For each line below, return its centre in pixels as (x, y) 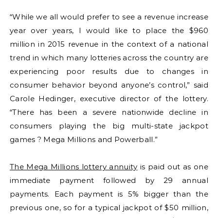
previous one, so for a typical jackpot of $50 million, (109, 208)
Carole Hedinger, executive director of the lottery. (109, 99)
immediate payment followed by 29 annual (109, 180)
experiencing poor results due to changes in (109, 71)
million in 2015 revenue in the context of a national (109, 44)
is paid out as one (173, 167)
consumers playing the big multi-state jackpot (109, 126)
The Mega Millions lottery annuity (74, 167)
